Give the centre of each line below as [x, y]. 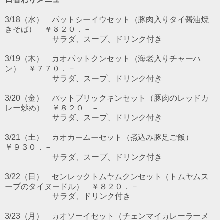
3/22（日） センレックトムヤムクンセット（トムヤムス [107, 177]
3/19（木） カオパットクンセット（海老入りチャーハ [103, 59]
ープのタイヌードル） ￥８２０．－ [72, 187]
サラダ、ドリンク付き [68, 196]
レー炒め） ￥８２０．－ [52, 108]
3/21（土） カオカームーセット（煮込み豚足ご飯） [103, 137]
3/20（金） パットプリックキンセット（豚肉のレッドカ [107, 98]
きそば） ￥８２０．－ [48, 29]
